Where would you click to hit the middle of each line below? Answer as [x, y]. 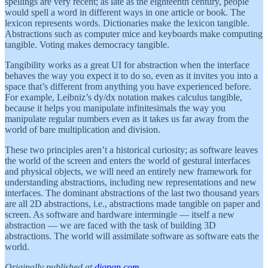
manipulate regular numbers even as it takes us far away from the [127, 118]
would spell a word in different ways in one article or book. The [125, 12]
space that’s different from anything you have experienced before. [128, 86]
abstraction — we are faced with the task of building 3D [110, 225]
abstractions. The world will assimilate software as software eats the [132, 236]
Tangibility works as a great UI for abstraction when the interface [127, 65]
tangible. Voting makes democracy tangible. [87, 44]
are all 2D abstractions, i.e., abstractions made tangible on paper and [133, 203]
